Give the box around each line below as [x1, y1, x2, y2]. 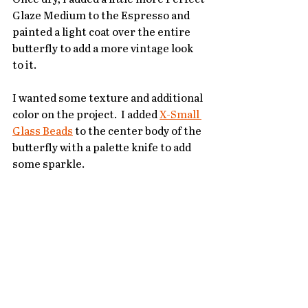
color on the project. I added [12, 109, 159, 122]
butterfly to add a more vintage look [12, 43, 195, 56]
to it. [12, 60, 36, 72]
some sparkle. [12, 159, 85, 171]
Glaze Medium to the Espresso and [12, 10, 192, 23]
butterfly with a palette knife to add [12, 142, 193, 155]
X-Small [159, 109, 201, 122]
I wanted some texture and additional [12, 93, 205, 105]
